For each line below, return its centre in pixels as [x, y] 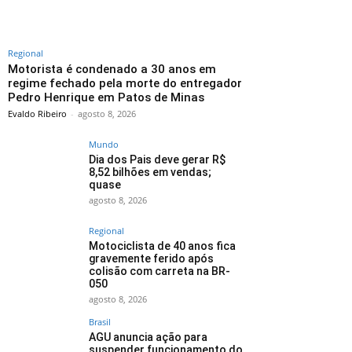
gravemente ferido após [151, 259]
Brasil [100, 322]
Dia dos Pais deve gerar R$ [157, 160]
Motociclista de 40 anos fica [162, 246]
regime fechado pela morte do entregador [125, 84]
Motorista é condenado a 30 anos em [112, 70]
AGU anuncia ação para [148, 337]
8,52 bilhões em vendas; [150, 172]
